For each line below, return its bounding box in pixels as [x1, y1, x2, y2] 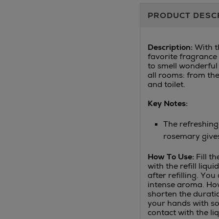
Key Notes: [147, 98, 188, 109]
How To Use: [147, 152, 196, 162]
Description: [147, 42, 195, 53]
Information [139, 15, 207, 31]
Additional [139, 1, 198, 18]
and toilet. [147, 79, 185, 90]
